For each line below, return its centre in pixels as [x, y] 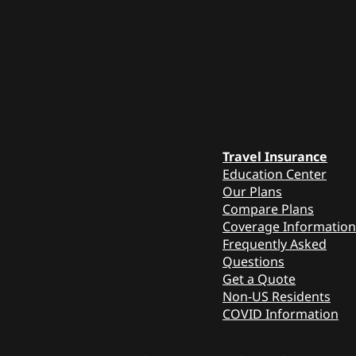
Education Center [275, 174]
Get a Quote [259, 279]
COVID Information [281, 313]
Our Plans [252, 191]
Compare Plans [268, 209]
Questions [253, 261]
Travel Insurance [275, 156]
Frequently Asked [275, 244]
